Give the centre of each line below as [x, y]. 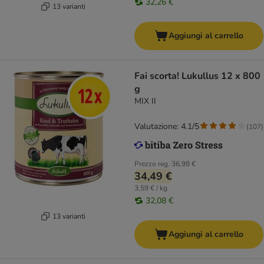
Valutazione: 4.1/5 [167, 127]
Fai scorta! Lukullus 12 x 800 [197, 76]
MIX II [145, 101]
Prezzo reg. [152, 164]
